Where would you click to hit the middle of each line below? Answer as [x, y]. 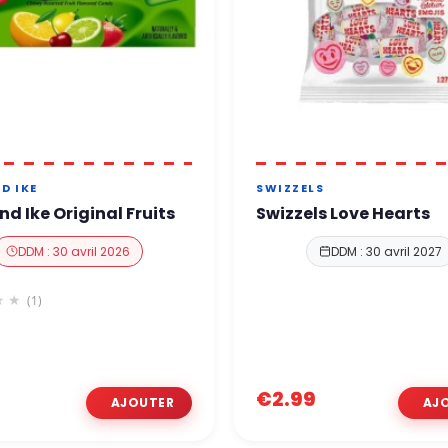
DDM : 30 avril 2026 [73, 251]
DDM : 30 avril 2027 [386, 251]
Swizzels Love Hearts [343, 213]
